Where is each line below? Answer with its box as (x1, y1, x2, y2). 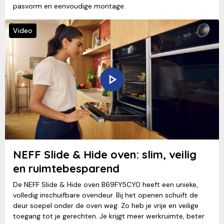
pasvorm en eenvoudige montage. (13, 1, 125, 11)
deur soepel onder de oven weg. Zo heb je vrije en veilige (13, 200, 198, 210)
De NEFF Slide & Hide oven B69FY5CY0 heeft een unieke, (13, 179, 198, 189)
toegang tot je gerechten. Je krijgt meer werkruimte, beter (13, 211, 204, 220)
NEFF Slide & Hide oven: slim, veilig (13, 147, 196, 161)
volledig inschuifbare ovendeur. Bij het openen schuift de (13, 190, 198, 199)
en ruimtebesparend (13, 161, 119, 175)
